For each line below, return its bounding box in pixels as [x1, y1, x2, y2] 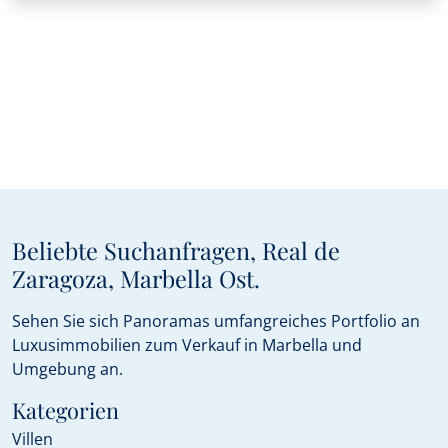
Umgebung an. [12, 358, 123, 380]
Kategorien [12, 395, 119, 424]
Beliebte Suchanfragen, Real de [12, 235, 340, 266]
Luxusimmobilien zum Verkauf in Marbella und [12, 334, 362, 356]
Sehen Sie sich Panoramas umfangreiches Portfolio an [12, 310, 420, 332]
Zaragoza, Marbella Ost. [12, 263, 260, 294]
